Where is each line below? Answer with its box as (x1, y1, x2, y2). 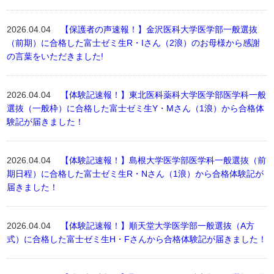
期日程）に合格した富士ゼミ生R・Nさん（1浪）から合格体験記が (7, 169, 264, 179)
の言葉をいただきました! (7, 51, 104, 61)
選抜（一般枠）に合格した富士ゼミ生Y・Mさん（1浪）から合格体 (7, 103, 265, 113)
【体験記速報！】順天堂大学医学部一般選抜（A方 (61, 221, 255, 231)
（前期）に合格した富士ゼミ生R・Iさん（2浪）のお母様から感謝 (7, 38, 261, 48)
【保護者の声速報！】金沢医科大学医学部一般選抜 (61, 24, 258, 34)
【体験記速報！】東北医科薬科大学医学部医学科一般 (61, 90, 267, 100)
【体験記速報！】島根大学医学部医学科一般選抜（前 (61, 155, 267, 165)
